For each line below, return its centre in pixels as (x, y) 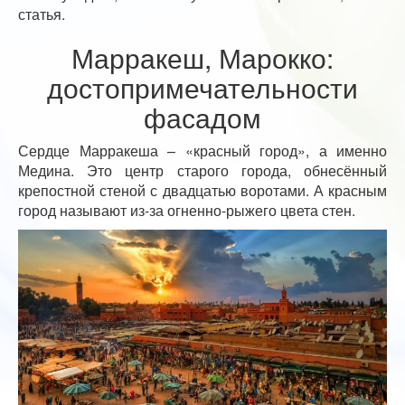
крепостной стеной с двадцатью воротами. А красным (202, 190)
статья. (42, 14)
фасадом (202, 117)
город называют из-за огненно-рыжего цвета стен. (187, 210)
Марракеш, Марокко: (202, 57)
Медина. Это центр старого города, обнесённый (202, 170)
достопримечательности (202, 87)
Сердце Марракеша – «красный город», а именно (202, 151)
